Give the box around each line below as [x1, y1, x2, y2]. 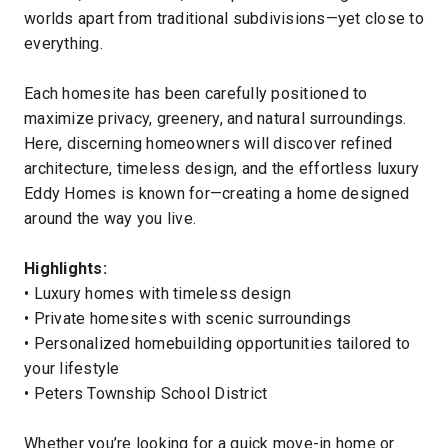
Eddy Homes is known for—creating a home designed [24, 184, 409, 203]
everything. [24, 34, 103, 53]
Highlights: [24, 259, 107, 278]
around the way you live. [24, 209, 196, 228]
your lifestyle [24, 359, 120, 378]
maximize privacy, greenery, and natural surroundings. [24, 109, 407, 128]
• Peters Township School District [24, 384, 268, 403]
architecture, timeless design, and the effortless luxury [24, 159, 419, 178]
